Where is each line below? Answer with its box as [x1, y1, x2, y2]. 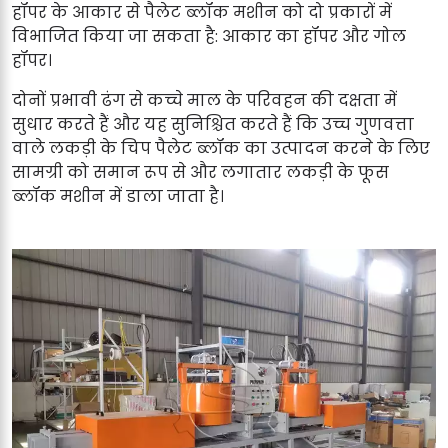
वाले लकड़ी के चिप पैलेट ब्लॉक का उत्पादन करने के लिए [12, 136, 430, 160]
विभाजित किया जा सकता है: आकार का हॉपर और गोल [12, 24, 406, 48]
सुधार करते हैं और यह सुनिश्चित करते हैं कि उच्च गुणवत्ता [12, 112, 414, 136]
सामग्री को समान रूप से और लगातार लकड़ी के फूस [12, 160, 389, 184]
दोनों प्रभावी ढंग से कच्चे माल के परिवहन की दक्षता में [12, 88, 397, 112]
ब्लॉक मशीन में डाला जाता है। [12, 184, 224, 208]
